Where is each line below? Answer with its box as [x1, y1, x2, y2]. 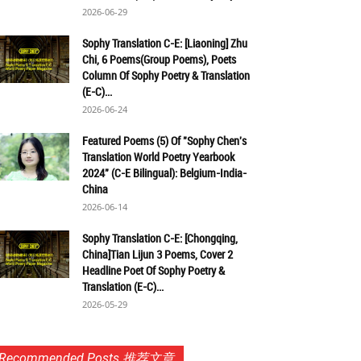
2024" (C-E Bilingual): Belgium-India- [82, 165, 247, 180]
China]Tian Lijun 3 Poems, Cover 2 [82, 247, 233, 262]
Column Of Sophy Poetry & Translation [82, 68, 250, 83]
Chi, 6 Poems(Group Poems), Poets [82, 52, 236, 67]
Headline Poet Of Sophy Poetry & [82, 263, 225, 278]
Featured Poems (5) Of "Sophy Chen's [82, 133, 247, 148]
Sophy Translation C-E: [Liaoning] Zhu [82, 35, 247, 51]
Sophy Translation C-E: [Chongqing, [82, 230, 238, 246]
